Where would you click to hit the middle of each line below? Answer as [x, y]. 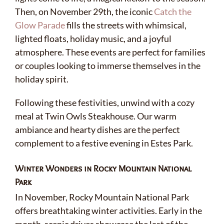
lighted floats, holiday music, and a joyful [93, 38]
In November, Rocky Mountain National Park [102, 197]
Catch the [173, 11]
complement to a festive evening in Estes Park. [104, 143]
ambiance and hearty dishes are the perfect [97, 129]
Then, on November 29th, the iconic [84, 11]
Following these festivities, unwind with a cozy [105, 102]
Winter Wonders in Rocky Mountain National [103, 168]
